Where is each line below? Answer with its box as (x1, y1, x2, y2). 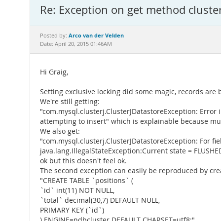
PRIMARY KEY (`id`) (40, 206, 104, 215)
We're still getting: (40, 97, 100, 106)
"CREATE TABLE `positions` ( (40, 176, 133, 185)
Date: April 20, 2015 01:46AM (40, 40, 112, 47)
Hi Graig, (40, 68, 68, 76)
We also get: (40, 127, 80, 136)
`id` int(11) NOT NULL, (40, 186, 114, 195)
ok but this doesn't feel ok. (40, 156, 127, 165)
